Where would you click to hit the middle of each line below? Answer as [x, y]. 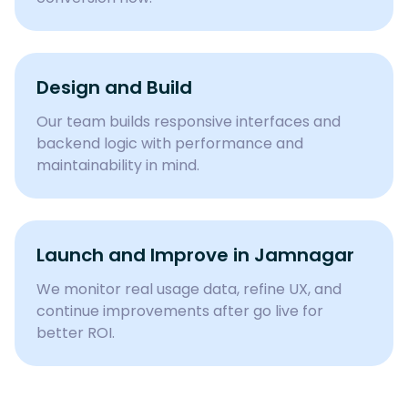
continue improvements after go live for [180, 311]
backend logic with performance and [170, 143]
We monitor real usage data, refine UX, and [189, 289]
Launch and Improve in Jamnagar [195, 255]
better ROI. [76, 333]
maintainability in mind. [118, 165]
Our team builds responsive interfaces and [189, 122]
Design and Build [114, 87]
